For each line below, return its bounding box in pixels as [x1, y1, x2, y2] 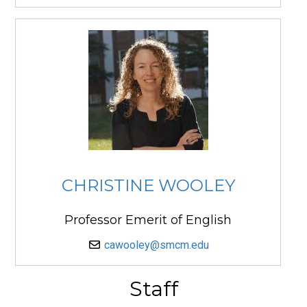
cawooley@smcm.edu [103, 238, 209, 252]
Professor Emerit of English [64, 212, 232, 228]
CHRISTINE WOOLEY [61, 175, 235, 195]
